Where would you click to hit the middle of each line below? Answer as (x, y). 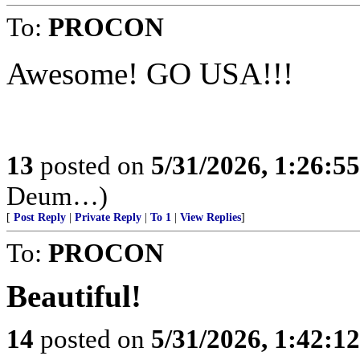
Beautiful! (74, 297)
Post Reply (40, 218)
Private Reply (108, 218)
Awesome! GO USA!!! (150, 74)
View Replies (211, 218)
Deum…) (57, 196)
